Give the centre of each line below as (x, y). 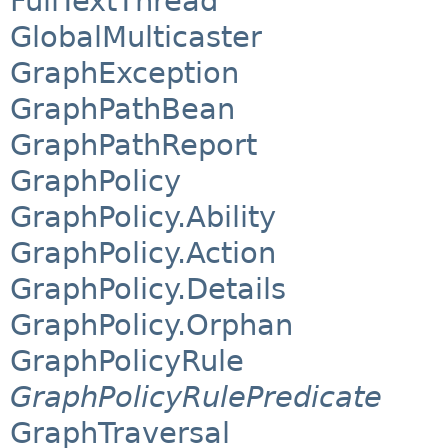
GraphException (124, 73)
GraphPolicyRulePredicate (196, 397)
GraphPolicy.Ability (143, 217)
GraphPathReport (133, 145)
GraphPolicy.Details (148, 289)
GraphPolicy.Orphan (151, 325)
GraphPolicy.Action (143, 253)
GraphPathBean (122, 109)
